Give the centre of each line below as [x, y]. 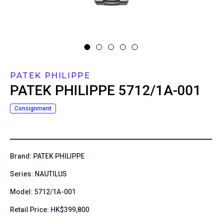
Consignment [33, 109]
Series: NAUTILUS [38, 174]
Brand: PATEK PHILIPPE [47, 156]
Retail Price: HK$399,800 [50, 210]
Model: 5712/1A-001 [43, 192]
